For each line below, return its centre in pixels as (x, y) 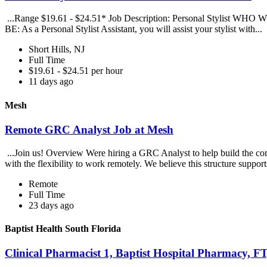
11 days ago (51, 82)
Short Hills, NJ (57, 49)
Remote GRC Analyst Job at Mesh (89, 129)
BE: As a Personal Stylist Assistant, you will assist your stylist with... (135, 29)
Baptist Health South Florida (63, 228)
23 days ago (51, 205)
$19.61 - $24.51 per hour (76, 71)
